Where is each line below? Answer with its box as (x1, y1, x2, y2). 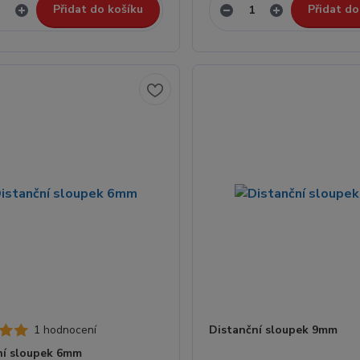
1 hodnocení (34, 322, 97, 337)
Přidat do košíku (52, 2, 143, 17)
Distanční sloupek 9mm (208, 322, 337, 337)
